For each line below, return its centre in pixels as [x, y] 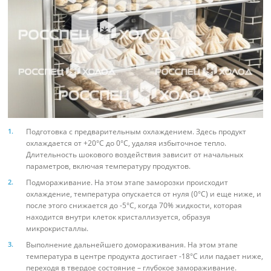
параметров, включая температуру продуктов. [108, 166]
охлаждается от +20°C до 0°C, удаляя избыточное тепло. [126, 143]
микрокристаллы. [57, 229]
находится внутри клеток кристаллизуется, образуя [118, 217]
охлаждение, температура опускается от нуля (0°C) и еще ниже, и [144, 194]
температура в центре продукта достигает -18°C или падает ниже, [145, 256]
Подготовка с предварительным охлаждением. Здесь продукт [136, 132]
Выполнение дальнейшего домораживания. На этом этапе [132, 245]
